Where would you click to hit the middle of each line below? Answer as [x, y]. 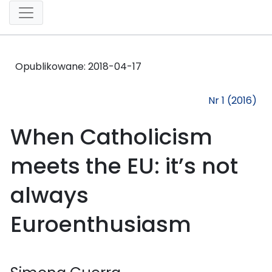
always [49, 195]
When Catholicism [111, 137]
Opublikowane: [52, 66]
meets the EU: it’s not [124, 166]
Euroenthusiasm [101, 224]
